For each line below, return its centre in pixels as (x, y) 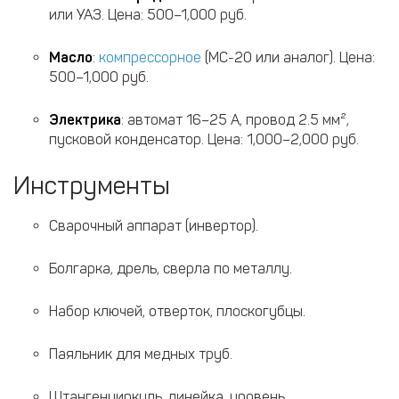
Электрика (85, 120)
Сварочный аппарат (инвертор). (154, 226)
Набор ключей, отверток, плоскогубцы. (177, 311)
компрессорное (150, 57)
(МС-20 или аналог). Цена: (288, 57)
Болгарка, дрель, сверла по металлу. (171, 269)
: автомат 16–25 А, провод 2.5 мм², (235, 120)
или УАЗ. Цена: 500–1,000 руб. (148, 15)
